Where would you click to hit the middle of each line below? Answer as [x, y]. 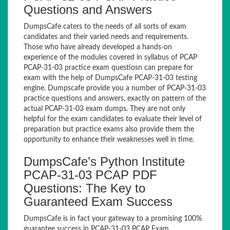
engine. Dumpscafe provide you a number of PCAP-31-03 [115, 88]
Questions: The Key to [84, 188]
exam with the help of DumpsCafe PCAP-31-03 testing [110, 78]
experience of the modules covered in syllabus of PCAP [110, 57]
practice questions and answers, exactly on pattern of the [115, 99]
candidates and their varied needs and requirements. [106, 37]
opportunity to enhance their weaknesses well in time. [109, 140]
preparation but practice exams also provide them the [109, 129]
